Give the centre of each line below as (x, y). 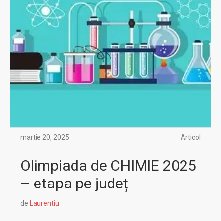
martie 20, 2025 (45, 137)
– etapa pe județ (74, 183)
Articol (191, 137)
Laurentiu (44, 203)
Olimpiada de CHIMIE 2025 (108, 165)
